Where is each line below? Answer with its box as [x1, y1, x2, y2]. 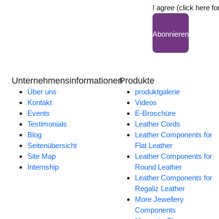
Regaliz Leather [135, 184, 185, 193]
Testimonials [27, 120, 67, 129]
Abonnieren [152, 30, 189, 39]
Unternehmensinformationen [12, 76, 123, 86]
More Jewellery [135, 195, 184, 204]
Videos [135, 98, 157, 107]
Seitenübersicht [27, 141, 77, 150]
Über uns [27, 88, 57, 96]
